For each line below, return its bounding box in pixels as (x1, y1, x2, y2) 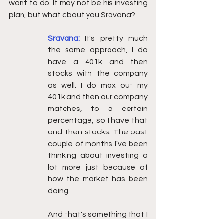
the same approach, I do (48, 46, 148, 54)
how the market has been (48, 175, 148, 183)
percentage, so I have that (48, 116, 148, 124)
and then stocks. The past (48, 128, 148, 136)
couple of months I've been (48, 140, 148, 148)
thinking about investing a (48, 152, 148, 159)
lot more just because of (48, 163, 148, 171)
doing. (48, 187, 70, 195)
